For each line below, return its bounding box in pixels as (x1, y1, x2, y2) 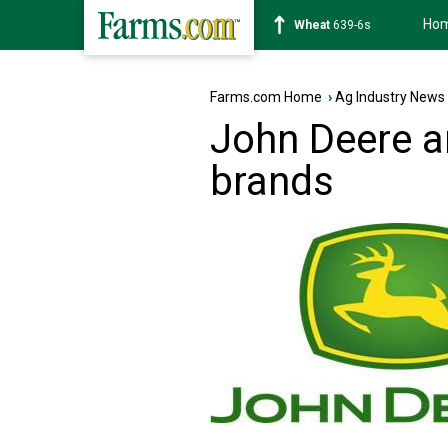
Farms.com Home (210, 89, 322, 105)
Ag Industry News (335, 89, 445, 105)
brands (210, 158, 334, 205)
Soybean (294, 18, 344, 32)
